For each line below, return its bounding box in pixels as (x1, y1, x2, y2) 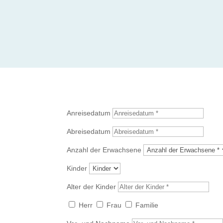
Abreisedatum (67, 127, 111, 136)
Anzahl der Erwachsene (67, 146, 142, 154)
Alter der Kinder (67, 183, 116, 191)
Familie (135, 201, 159, 210)
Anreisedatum (67, 109, 111, 117)
